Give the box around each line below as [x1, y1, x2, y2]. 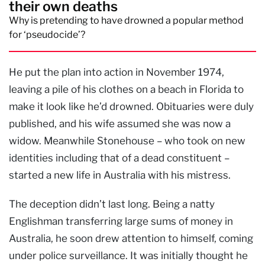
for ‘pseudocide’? [9, 28, 85, 40]
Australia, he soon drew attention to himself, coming [9, 232, 253, 244]
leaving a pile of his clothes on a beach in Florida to [9, 83, 244, 95]
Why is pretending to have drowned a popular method [9, 14, 244, 26]
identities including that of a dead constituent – [9, 151, 230, 164]
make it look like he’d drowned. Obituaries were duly [9, 100, 254, 112]
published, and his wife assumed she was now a [9, 117, 231, 130]
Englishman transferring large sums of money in [9, 215, 233, 227]
